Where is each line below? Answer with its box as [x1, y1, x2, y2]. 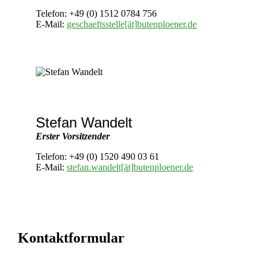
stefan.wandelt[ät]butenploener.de [66, 162, 193, 173]
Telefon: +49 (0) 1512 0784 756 [35, 8, 157, 19]
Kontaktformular [17, 230, 125, 246]
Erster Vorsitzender [35, 131, 110, 142]
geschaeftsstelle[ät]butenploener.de [66, 19, 197, 30]
